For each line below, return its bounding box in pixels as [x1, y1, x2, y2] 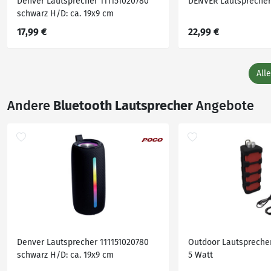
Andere [7, 98, 53, 114]
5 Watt [188, 250, 213, 260]
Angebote [193, 98, 254, 114]
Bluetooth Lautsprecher [53, 98, 193, 114]
